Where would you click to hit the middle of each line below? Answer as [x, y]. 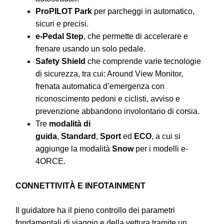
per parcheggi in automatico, [143, 11]
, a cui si [166, 136]
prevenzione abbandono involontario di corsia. [117, 111]
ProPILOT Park [64, 11]
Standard [78, 136]
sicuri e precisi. [62, 23]
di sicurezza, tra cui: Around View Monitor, [109, 73]
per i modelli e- [161, 148]
